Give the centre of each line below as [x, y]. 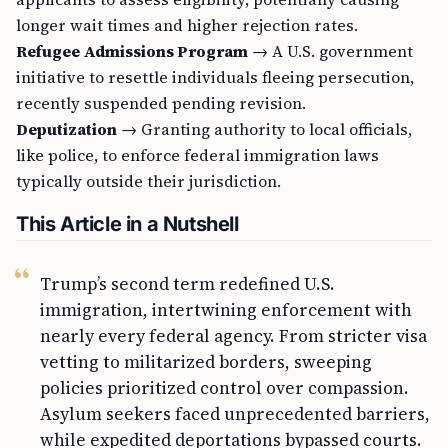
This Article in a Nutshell [127, 224]
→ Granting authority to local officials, [264, 129]
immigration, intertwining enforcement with [226, 310]
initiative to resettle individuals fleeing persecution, [215, 77]
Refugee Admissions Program [132, 51]
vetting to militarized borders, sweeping [206, 362]
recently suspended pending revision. [161, 103]
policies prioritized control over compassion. [224, 388]
